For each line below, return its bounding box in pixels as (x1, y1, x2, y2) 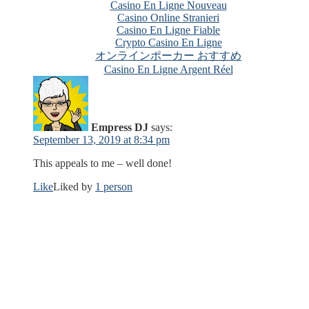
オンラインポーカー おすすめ (95, 49, 241, 61)
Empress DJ (91, 121, 148, 133)
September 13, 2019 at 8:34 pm (33, 133, 170, 146)
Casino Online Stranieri (117, 11, 219, 23)
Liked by (53, 180, 95, 192)
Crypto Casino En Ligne (114, 36, 222, 48)
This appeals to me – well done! (33, 157, 172, 169)
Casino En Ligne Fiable (117, 23, 220, 36)
